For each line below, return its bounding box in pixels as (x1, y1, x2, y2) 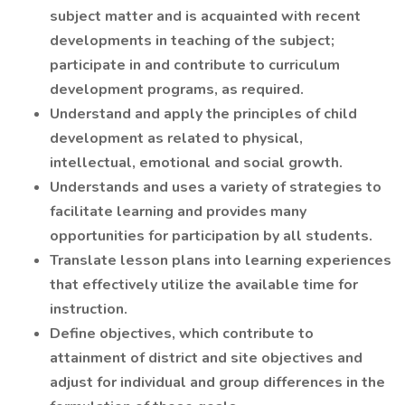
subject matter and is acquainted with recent (50, 6, 361, 26)
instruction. (50, 299, 127, 319)
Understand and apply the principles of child (50, 104, 357, 124)
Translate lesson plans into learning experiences (50, 250, 391, 270)
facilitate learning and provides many (50, 202, 306, 221)
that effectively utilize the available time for (50, 275, 358, 295)
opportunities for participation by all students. (50, 226, 372, 246)
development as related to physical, (50, 128, 303, 148)
